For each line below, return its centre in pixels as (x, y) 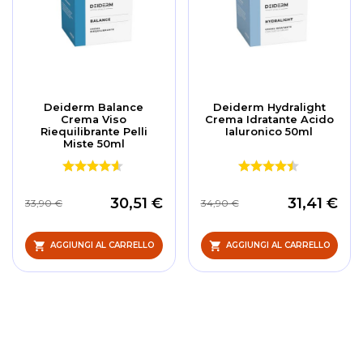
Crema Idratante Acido (269, 119)
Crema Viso (94, 119)
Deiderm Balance (94, 107)
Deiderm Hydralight (269, 107)
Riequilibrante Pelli (94, 131)
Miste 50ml (94, 143)
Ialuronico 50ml (269, 131)
